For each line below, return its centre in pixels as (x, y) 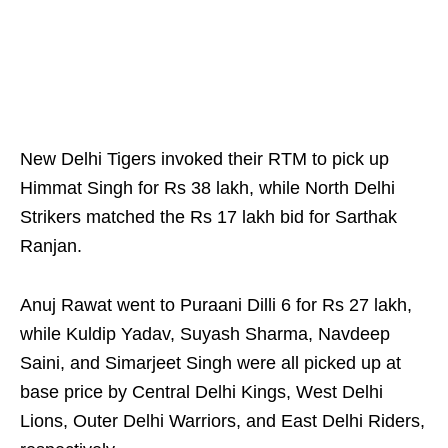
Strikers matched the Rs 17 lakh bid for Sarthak (208, 217)
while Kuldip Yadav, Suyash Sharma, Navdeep (205, 334)
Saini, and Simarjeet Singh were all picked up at (210, 363)
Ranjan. (51, 246)
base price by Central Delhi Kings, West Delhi (201, 392)
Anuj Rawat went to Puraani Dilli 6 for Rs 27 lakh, (216, 305)
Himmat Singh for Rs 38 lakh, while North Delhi (207, 188)
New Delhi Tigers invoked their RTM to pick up (204, 159)
